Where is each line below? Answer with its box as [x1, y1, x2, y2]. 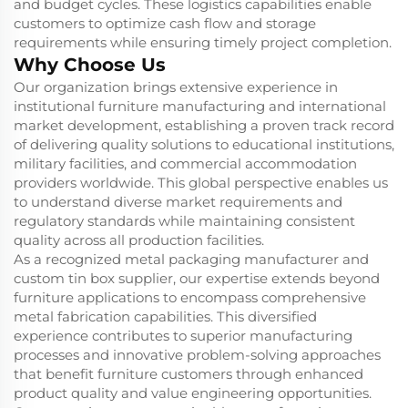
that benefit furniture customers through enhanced [14, 365, 363, 383]
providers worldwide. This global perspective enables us [14, 174, 388, 192]
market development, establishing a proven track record [14, 117, 394, 135]
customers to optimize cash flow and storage [14, 15, 316, 33]
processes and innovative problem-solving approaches [14, 346, 381, 364]
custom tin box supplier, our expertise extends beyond [14, 270, 380, 288]
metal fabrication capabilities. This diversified [14, 308, 317, 326]
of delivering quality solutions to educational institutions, [14, 136, 394, 154]
